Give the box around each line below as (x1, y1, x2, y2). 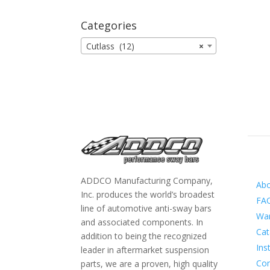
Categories (81, 17, 137, 33)
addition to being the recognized (81, 230, 207, 242)
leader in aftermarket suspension (81, 243, 210, 256)
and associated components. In (81, 216, 204, 228)
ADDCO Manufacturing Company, (81, 174, 213, 186)
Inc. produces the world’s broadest (81, 188, 215, 200)
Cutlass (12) (86, 40, 135, 52)
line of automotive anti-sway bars (81, 202, 212, 214)
